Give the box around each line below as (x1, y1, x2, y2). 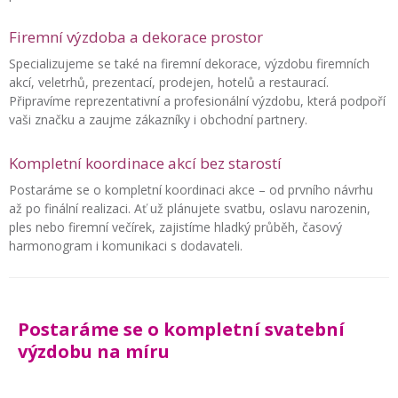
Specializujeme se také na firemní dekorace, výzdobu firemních (9, 54, 370, 72)
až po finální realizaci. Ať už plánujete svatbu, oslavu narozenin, (9, 199, 370, 217)
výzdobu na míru (18, 338, 170, 363)
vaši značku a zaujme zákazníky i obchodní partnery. (9, 110, 307, 128)
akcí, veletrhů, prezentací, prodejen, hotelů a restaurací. (9, 73, 329, 91)
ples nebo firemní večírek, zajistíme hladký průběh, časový (9, 218, 342, 235)
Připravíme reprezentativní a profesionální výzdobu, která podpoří (9, 92, 386, 109)
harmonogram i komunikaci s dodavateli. (9, 236, 243, 254)
